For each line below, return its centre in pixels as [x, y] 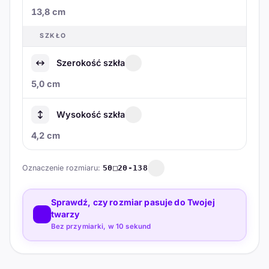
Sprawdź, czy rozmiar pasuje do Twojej [133, 202]
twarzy [65, 214]
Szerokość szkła [91, 63]
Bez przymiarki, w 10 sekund [101, 227]
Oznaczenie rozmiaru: [62, 168]
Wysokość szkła [91, 115]
